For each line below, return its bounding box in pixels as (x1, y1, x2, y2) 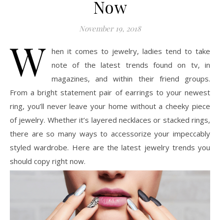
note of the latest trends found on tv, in (52, 59, 210, 70)
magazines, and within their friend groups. (52, 73, 210, 83)
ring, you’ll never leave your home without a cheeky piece (10, 101, 210, 111)
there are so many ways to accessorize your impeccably (10, 128, 210, 138)
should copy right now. (10, 156, 85, 166)
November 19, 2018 (79, 23, 141, 33)
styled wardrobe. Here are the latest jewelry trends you (10, 142, 210, 152)
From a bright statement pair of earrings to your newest (10, 87, 210, 97)
